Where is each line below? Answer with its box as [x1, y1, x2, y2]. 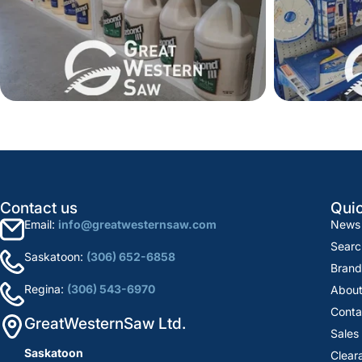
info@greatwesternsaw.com [58, 217, 217, 232]
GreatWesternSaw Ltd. [24, 314, 186, 334]
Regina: [24, 282, 67, 297]
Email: [24, 217, 58, 232]
